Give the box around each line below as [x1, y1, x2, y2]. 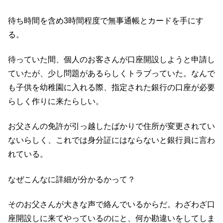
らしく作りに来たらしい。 [8, 97, 104, 106]
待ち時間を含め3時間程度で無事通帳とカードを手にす [8, 16, 204, 25]
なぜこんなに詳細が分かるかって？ [8, 175, 135, 184]
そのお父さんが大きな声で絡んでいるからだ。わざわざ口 [8, 200, 215, 209]
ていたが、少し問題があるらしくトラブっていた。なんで [8, 69, 215, 78]
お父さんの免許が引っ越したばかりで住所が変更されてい [8, 122, 215, 131]
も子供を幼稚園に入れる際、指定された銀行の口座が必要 [8, 83, 215, 92]
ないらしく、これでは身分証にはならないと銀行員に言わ [8, 136, 215, 145]
